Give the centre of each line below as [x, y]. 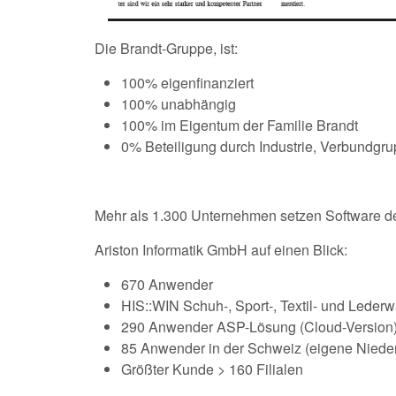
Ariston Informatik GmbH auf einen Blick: [221, 249]
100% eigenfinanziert [189, 82]
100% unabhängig [180, 103]
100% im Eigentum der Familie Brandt [241, 125]
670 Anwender [167, 284]
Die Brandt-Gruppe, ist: [166, 48]
